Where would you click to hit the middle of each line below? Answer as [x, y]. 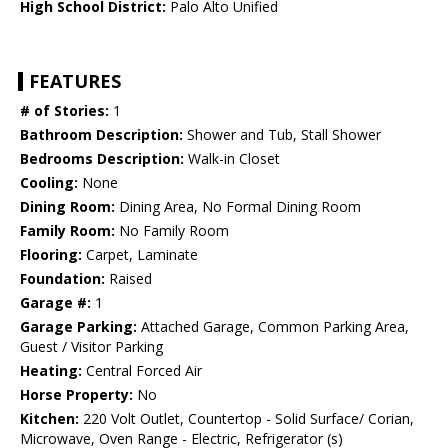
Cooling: [49, 183]
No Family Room [172, 231]
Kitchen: [49, 419]
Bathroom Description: [101, 135]
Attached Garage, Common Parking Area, [273, 327]
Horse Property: [76, 395]
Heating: [51, 371]
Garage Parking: [78, 327]
